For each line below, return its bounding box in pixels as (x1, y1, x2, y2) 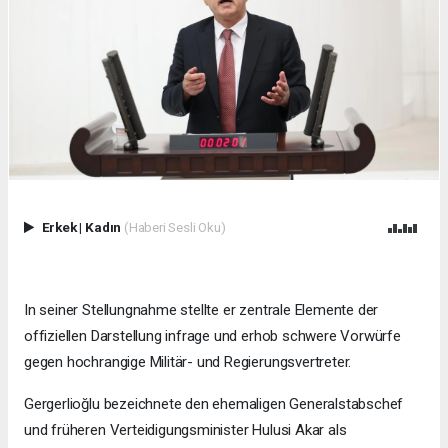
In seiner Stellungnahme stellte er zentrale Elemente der (24, 300, 379, 319)
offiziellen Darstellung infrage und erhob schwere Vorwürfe (24, 326, 401, 345)
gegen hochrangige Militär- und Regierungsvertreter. (24, 352, 352, 371)
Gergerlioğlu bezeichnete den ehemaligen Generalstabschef (24, 394, 404, 413)
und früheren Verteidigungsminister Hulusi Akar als (24, 420, 347, 439)
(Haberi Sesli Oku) (123, 218, 226, 235)
